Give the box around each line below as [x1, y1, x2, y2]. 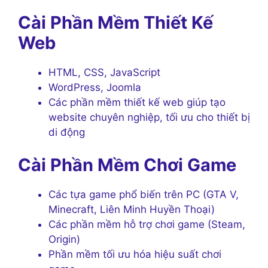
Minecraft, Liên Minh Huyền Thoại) [48, 203, 215, 216]
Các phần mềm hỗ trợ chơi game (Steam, [48, 218, 245, 231]
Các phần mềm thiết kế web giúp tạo [48, 96, 226, 108]
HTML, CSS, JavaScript [48, 66, 160, 78]
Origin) [48, 233, 80, 246]
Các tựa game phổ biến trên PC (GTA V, [48, 188, 239, 201]
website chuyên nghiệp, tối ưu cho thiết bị [48, 111, 250, 123]
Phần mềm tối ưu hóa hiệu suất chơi [48, 248, 221, 261]
